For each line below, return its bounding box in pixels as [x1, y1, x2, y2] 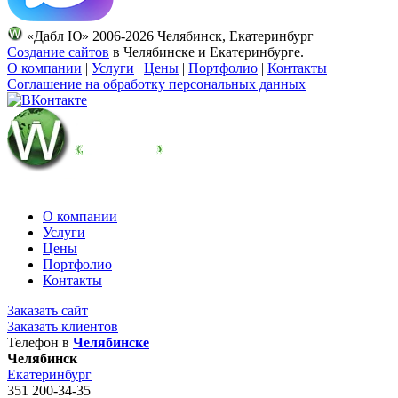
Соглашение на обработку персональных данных [7, 76, 306, 92]
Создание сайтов [7, 44, 109, 60]
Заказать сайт [7, 302, 88, 318]
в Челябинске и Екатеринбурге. [109, 44, 304, 60]
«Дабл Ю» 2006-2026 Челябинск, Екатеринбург [23, 28, 314, 44]
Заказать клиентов [7, 318, 118, 334]
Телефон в [7, 334, 73, 350]
